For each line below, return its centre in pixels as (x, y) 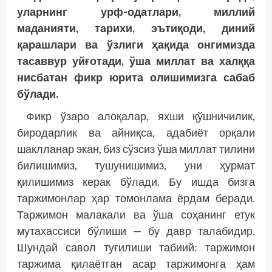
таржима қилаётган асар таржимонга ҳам (136, 264)
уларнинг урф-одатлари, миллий (136, 12)
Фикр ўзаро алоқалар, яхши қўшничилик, (141, 116)
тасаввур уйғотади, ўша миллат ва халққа (136, 61)
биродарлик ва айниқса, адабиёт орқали (136, 133)
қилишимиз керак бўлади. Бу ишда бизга (136, 182)
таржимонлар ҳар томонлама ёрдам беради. (136, 198)
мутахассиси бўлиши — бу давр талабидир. (136, 231)
